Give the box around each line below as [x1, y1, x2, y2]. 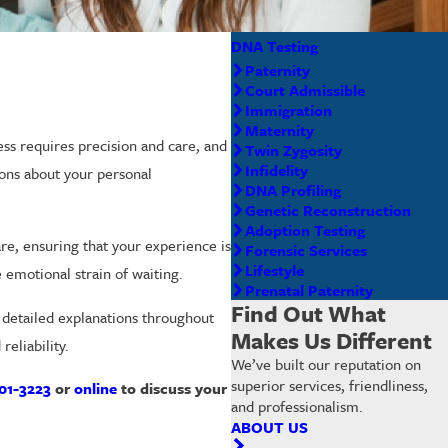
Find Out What [231, 296, 387, 330]
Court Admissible [245, 78, 365, 101]
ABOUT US [231, 415, 309, 438]
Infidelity [245, 158, 308, 181]
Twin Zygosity [245, 138, 342, 161]
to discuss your [117, 377, 228, 400]
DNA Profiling [245, 178, 341, 201]
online [74, 377, 118, 400]
